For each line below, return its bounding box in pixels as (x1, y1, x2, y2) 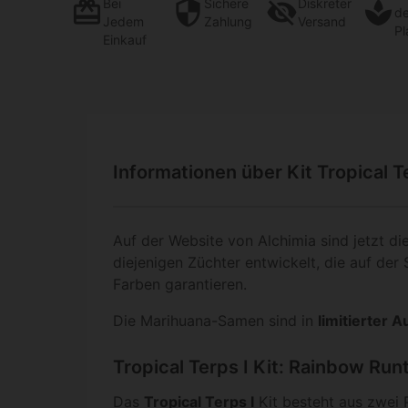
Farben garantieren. (113, 275, 247, 294)
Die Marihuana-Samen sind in (113, 311, 318, 331)
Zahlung (204, 13, 253, 29)
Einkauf (102, 31, 147, 47)
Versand (297, 13, 346, 29)
